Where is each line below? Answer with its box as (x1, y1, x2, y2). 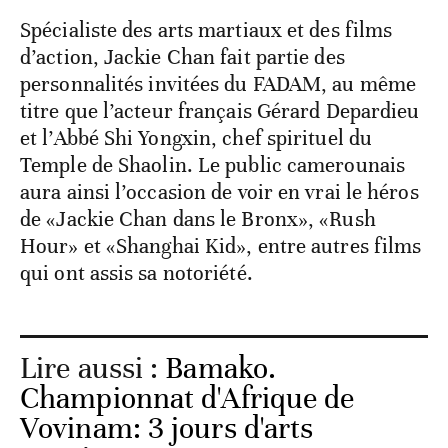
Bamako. (165, 350, 277, 388)
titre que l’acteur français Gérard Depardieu (20, 98, 420, 125)
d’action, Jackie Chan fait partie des (20, 44, 345, 71)
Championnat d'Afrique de (20, 380, 355, 418)
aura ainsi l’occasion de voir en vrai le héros (20, 179, 419, 206)
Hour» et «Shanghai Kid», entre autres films (20, 233, 422, 260)
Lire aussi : (20, 350, 166, 388)
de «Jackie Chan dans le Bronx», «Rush (20, 206, 376, 233)
